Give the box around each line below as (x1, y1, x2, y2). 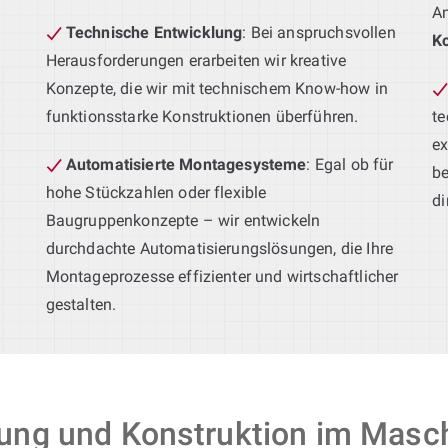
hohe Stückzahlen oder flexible (45, 182, 267, 202)
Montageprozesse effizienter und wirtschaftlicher (45, 266, 399, 286)
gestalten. (45, 294, 117, 314)
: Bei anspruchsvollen (242, 22, 396, 42)
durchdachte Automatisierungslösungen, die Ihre (45, 238, 394, 258)
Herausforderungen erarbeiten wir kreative (45, 50, 347, 70)
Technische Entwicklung (65, 22, 243, 42)
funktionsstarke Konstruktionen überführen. (45, 106, 359, 126)
